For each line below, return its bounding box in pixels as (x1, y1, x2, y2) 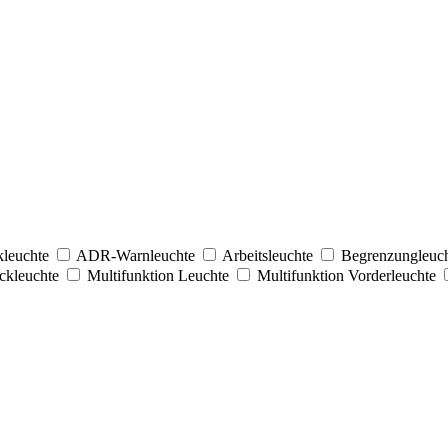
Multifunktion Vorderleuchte (257, 266, 440, 284)
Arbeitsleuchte (222, 246, 317, 264)
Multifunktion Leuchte (87, 266, 233, 284)
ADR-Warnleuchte (76, 246, 199, 264)
